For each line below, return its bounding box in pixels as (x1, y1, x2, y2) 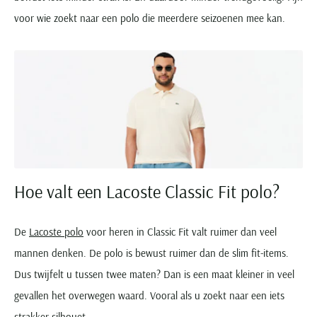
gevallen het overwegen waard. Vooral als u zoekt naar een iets (14, 288, 284, 302)
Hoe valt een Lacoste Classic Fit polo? (14, 180, 279, 202)
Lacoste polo (29, 224, 83, 238)
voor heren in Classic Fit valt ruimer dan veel (83, 224, 277, 238)
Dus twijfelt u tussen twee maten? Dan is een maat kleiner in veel (14, 267, 294, 281)
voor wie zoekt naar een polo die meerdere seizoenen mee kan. (14, 11, 285, 25)
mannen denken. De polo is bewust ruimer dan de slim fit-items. (14, 246, 289, 260)
